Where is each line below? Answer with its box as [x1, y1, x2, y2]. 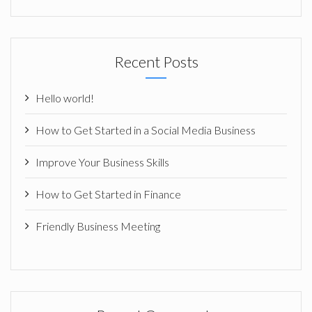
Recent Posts [114, 52, 198, 71]
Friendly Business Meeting [36, 219, 160, 233]
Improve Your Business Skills [36, 155, 169, 169]
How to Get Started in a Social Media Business [36, 123, 256, 136]
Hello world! [36, 91, 94, 104]
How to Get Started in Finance [36, 187, 181, 201]
